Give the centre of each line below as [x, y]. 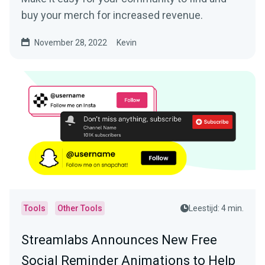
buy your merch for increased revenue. [112, 15]
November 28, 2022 [71, 43]
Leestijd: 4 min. [216, 209]
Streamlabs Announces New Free [119, 240]
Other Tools [80, 209]
